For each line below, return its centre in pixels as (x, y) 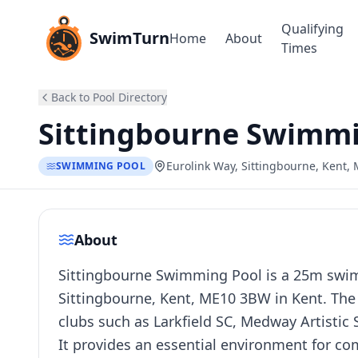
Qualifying (312, 29)
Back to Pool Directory (109, 97)
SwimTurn (129, 38)
